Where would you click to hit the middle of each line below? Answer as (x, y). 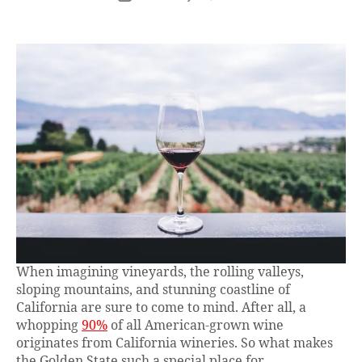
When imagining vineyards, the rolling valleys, (160, 273)
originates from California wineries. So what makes (175, 344)
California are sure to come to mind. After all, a (161, 308)
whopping (49, 326)
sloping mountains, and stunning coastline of (153, 290)
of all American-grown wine (196, 326)
